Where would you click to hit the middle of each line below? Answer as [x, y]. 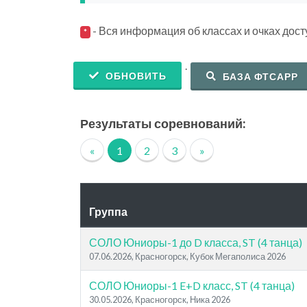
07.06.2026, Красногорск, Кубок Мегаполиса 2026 [187, 256]
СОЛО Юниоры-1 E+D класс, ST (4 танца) [192, 285]
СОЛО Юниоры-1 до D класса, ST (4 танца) [196, 242]
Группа [108, 211]
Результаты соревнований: [163, 124]
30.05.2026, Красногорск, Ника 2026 [160, 299]
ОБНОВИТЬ [135, 76]
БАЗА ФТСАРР [259, 76]
